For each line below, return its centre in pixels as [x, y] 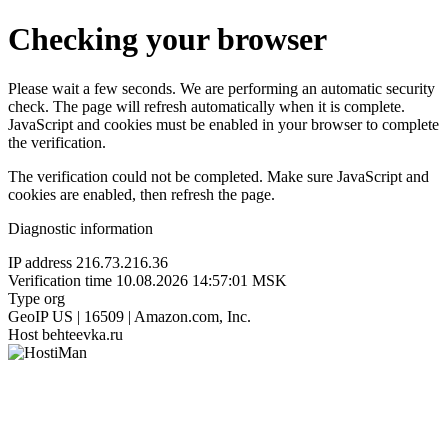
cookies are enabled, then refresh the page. [141, 194]
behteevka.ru [82, 334]
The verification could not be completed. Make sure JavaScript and [218, 176]
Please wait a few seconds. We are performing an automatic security [221, 88]
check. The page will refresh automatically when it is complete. [206, 106]
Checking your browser [167, 39]
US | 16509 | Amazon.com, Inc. [151, 316]
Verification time [60, 280]
